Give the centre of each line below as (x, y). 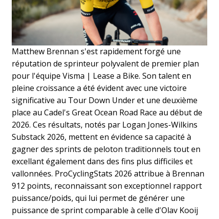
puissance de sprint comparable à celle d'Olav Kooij (105, 210)
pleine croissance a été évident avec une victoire (99, 88)
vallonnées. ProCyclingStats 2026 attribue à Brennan (108, 174)
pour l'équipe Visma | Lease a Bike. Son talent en (101, 76)
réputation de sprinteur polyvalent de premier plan (105, 64)
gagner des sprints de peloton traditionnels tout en (106, 149)
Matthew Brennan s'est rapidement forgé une (96, 52)
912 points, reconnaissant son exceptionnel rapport (107, 186)
